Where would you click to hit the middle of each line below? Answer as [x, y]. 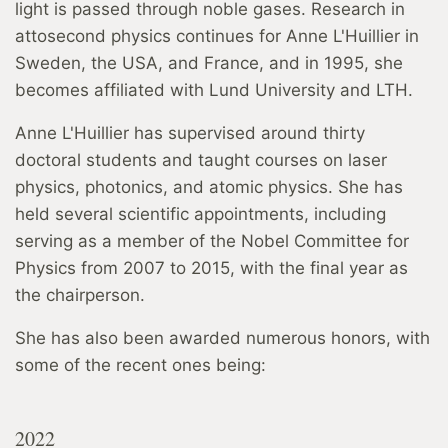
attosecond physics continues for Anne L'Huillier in [217, 36]
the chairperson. [80, 295]
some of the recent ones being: [140, 365]
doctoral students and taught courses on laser [201, 160]
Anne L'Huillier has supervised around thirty [190, 133]
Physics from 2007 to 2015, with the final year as [211, 268]
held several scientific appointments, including [200, 214]
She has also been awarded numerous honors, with [222, 338]
